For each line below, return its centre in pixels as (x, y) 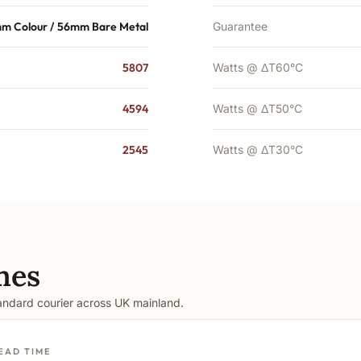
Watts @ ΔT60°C (258, 67)
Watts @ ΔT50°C (257, 108)
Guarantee (240, 26)
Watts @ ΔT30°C (258, 149)
